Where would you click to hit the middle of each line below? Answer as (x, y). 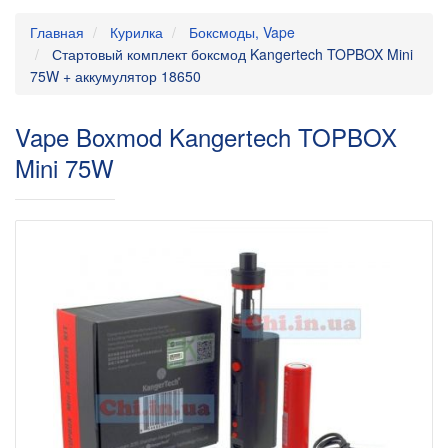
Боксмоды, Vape (242, 32)
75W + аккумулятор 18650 (115, 76)
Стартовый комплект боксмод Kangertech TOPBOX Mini (232, 54)
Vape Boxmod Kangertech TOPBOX (206, 136)
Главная (57, 32)
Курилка (136, 32)
